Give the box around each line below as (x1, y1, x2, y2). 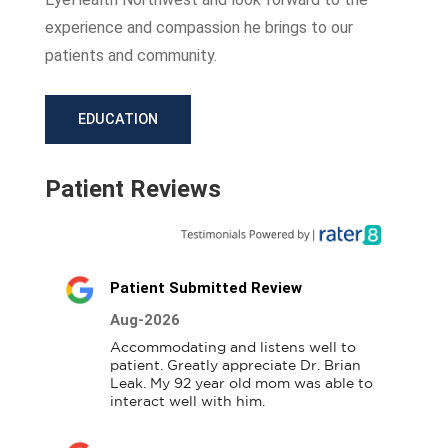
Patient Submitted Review (109, 278, 302, 297)
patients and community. (44, 46, 217, 65)
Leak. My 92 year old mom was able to (109, 377, 373, 390)
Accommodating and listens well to (109, 341, 356, 354)
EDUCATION (77, 111, 158, 128)
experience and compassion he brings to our (44, 18, 353, 37)
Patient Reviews (44, 175, 221, 203)
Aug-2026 (109, 310, 180, 329)
